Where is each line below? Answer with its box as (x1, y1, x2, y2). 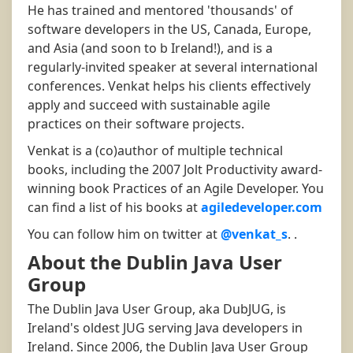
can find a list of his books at (28, 199, 201, 217)
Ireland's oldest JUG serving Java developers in (28, 319, 303, 337)
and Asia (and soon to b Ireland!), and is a (28, 39, 273, 58)
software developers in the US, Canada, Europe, (28, 20, 311, 39)
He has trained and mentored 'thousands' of (28, 2, 293, 20)
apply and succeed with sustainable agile (28, 96, 270, 114)
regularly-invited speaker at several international (28, 58, 318, 76)
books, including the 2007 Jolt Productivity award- (28, 161, 322, 179)
